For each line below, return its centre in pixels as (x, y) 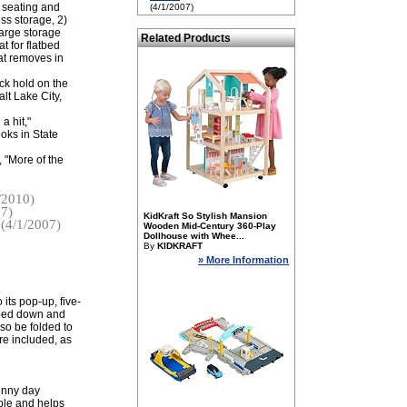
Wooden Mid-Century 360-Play (210, 226)
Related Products (186, 38)
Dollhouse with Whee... (194, 236)
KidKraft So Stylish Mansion (205, 216)
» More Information (243, 260)
